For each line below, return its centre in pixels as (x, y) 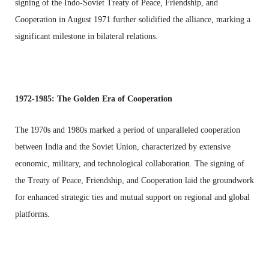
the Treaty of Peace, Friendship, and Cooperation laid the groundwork (134, 180)
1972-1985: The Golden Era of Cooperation (94, 98)
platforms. (32, 214)
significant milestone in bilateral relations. (86, 36)
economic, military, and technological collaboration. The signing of (130, 163)
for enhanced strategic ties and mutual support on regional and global (132, 197)
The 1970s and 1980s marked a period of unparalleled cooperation (128, 130)
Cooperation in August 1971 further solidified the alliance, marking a (133, 19)
